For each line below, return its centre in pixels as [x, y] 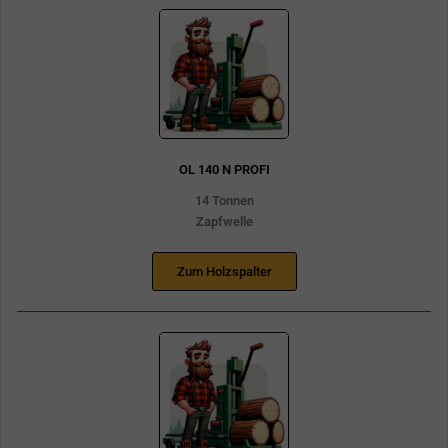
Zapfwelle [224, 221]
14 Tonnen [224, 200]
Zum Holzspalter [224, 271]
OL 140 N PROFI [224, 169]
